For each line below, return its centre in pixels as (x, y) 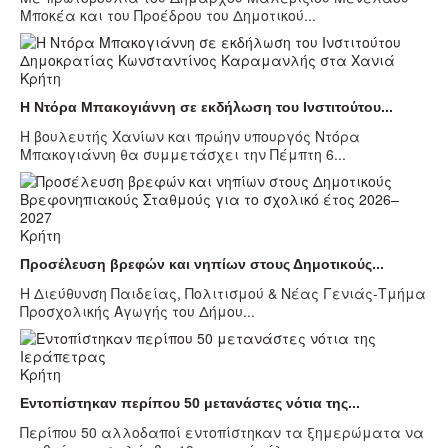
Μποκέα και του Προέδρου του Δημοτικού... (168, 15)
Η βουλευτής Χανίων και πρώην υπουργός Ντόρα (190, 136)
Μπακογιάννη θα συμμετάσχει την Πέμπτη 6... (183, 154)
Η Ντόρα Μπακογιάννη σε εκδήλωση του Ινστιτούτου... (206, 107)
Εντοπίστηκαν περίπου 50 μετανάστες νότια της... (190, 403)
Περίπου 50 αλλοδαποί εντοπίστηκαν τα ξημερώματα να (222, 432)
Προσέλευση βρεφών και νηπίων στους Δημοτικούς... (202, 264)
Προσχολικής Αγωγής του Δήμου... (137, 311)
